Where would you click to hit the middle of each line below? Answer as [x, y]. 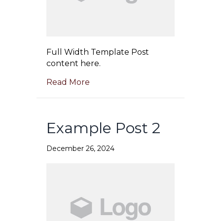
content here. [74, 64]
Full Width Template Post [98, 52]
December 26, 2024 [80, 149]
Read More [68, 82]
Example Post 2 [103, 128]
